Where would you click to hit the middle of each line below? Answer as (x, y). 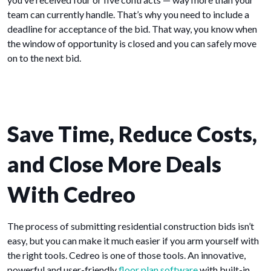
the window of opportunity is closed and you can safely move (132, 44)
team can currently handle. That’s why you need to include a (128, 15)
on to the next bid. (44, 58)
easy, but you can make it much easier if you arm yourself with (133, 241)
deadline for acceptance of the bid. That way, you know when (132, 29)
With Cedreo (71, 194)
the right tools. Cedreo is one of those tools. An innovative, (126, 255)
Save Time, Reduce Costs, (132, 134)
